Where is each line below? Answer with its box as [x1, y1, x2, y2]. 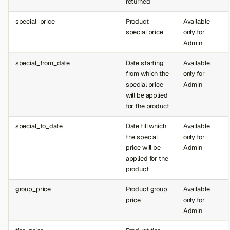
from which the [125, 69, 169, 78]
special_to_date [15, 121, 63, 130]
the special [125, 132, 158, 141]
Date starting [125, 58, 164, 67]
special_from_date [15, 58, 70, 67]
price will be [125, 143, 161, 152]
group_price [15, 184, 51, 194]
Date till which [125, 121, 166, 130]
